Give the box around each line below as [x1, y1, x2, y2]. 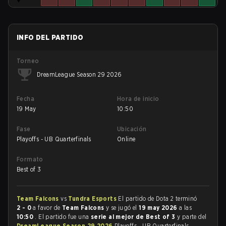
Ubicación [117, 125, 147, 133]
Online [117, 135, 136, 143]
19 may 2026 [139, 204, 180, 211]
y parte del [177, 213, 207, 220]
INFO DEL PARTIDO [17, 33, 84, 41]
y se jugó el [106, 204, 139, 211]
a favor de [31, 204, 62, 211]
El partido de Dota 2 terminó [118, 195, 197, 202]
